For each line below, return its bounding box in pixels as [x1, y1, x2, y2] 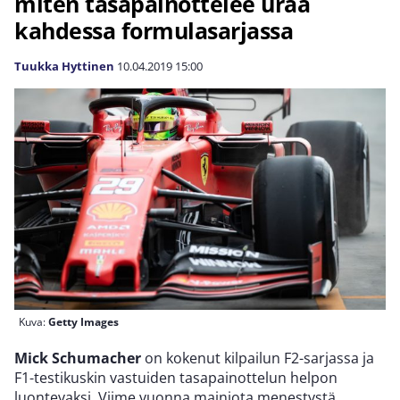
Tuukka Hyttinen [14, 58, 114, 74]
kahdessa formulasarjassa [14, 15, 293, 46]
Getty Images [48, 314, 119, 330]
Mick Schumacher [14, 348, 141, 369]
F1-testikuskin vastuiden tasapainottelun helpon [14, 368, 337, 388]
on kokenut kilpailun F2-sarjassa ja [141, 348, 374, 369]
